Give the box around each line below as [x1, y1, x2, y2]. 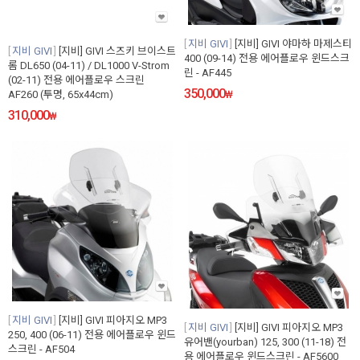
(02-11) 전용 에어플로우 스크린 [8, 74, 145, 87]
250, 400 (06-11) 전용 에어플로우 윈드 [8, 329, 176, 342]
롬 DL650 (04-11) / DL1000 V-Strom [8, 59, 170, 72]
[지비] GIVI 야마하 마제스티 [235, 38, 352, 51]
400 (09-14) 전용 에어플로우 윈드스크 [184, 52, 350, 65]
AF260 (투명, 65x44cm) [8, 88, 113, 101]
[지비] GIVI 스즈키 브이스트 [59, 45, 176, 58]
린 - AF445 [184, 67, 231, 80]
